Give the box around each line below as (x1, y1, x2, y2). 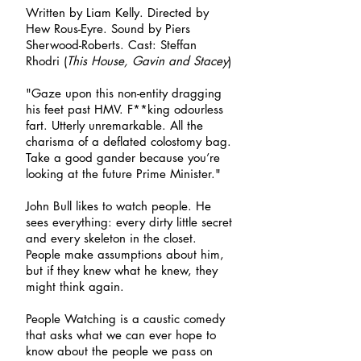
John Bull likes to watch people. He (26, 198, 211, 214)
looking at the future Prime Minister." (26, 166, 221, 181)
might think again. (26, 279, 124, 294)
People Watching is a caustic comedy (26, 311, 225, 326)
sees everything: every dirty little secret (26, 214, 232, 230)
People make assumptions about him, (26, 247, 224, 262)
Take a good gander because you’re (26, 150, 220, 165)
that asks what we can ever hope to (26, 327, 216, 342)
